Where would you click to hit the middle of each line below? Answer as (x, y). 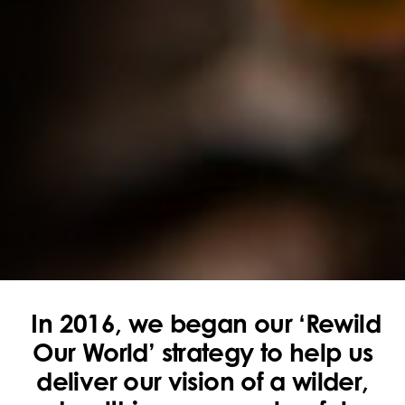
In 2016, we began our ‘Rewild (202, 323)
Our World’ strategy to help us (202, 352)
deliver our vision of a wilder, (202, 381)
